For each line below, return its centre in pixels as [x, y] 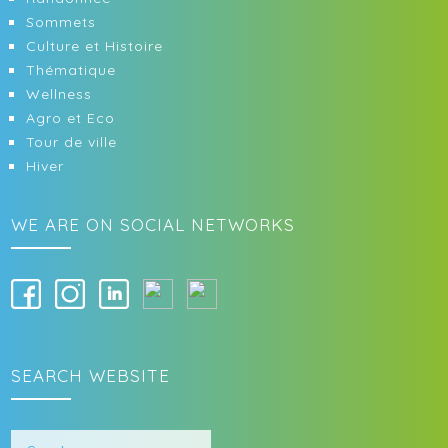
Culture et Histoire [95, 46]
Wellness [59, 94]
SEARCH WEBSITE [91, 375]
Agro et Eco [71, 118]
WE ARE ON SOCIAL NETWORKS [153, 224]
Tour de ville [72, 142]
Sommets [61, 22]
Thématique [71, 70]
